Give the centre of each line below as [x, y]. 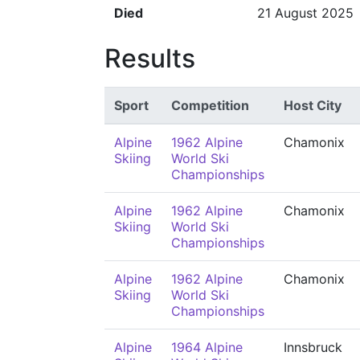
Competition [210, 105]
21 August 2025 [305, 13]
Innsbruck [313, 347]
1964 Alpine [207, 347]
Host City [313, 105]
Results [150, 58]
